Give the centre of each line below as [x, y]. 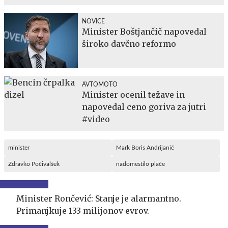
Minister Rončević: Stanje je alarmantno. [99, 198]
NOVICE [93, 21]
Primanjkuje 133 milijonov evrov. [83, 210]
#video [96, 119]
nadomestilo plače [140, 164]
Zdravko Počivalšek [34, 164]
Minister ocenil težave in [133, 94]
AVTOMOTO [100, 84]
